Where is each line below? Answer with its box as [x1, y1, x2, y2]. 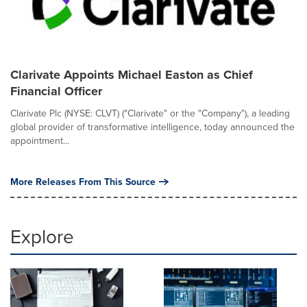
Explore [10, 223, 74, 249]
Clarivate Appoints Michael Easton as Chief [10, 66, 253, 84]
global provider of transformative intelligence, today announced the [10, 120, 295, 134]
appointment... [10, 134, 69, 147]
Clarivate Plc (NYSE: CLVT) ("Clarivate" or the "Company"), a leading [10, 106, 290, 120]
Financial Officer [10, 82, 102, 100]
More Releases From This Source [10, 175, 156, 188]
